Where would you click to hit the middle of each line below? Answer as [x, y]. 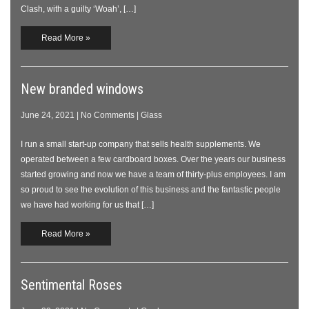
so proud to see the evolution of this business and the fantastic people [151, 190]
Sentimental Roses [71, 285]
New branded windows [82, 89]
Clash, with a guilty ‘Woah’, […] [78, 9]
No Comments [108, 115]
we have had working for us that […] [87, 205]
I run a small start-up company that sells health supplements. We [141, 144]
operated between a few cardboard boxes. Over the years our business [153, 159]
